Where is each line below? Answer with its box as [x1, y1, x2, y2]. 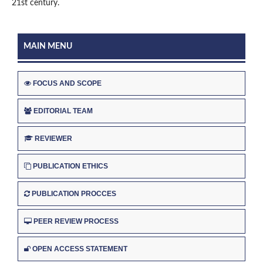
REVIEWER [35, 134, 72, 143]
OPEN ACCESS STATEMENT [32, 244, 127, 253]
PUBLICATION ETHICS [33, 161, 108, 170]
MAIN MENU [23, 42, 72, 51]
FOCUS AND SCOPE [33, 79, 102, 88]
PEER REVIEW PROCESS [33, 217, 119, 225]
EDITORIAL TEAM [33, 107, 93, 116]
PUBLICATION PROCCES [32, 189, 116, 198]
